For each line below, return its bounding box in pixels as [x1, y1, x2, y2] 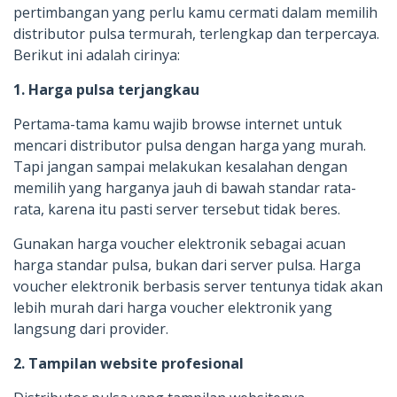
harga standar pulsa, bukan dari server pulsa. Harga [13, 254, 361, 275]
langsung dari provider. [13, 318, 168, 339]
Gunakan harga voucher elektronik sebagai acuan [13, 233, 346, 253]
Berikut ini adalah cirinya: [13, 44, 180, 65]
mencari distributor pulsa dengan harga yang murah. [13, 135, 366, 155]
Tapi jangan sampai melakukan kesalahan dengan [13, 156, 347, 176]
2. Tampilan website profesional [13, 353, 244, 373]
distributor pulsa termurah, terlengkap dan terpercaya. [13, 23, 379, 43]
